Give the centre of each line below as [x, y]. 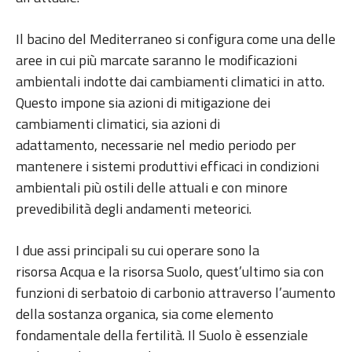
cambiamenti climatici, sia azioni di [118, 124]
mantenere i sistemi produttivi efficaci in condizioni [167, 167]
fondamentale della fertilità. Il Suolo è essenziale [162, 335]
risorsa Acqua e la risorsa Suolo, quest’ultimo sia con [170, 272]
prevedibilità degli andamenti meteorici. [135, 209]
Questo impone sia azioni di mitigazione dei [143, 103]
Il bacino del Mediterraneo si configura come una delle [176, 39]
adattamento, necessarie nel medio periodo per [156, 145]
